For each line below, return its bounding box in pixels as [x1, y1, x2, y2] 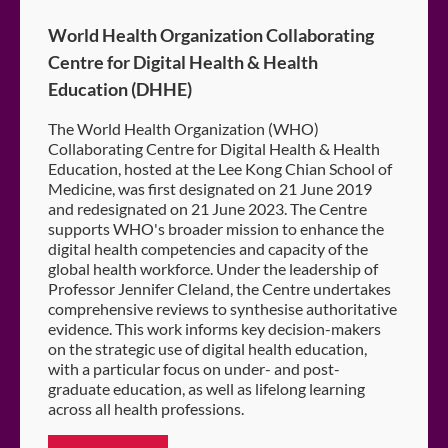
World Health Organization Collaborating [48, 24, 374, 47]
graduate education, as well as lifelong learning [48, 379, 365, 399]
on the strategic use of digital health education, [48, 339, 367, 359]
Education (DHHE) [48, 78, 192, 101]
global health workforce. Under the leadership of [48, 259, 378, 279]
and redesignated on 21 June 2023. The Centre [48, 199, 367, 219]
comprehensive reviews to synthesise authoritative [48, 299, 397, 319]
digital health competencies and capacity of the [48, 239, 368, 259]
